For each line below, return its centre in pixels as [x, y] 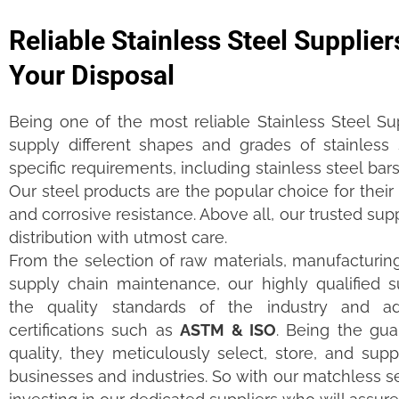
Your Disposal [92, 76]
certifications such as [95, 330]
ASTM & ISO [228, 330]
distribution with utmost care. [118, 238]
